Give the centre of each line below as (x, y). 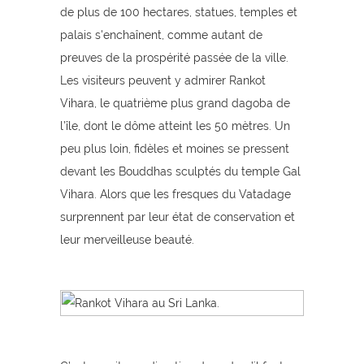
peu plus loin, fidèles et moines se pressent (175, 149)
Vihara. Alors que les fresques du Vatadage (175, 194)
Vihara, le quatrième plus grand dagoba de (175, 103)
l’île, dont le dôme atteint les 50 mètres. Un (175, 126)
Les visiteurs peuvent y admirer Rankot (163, 80)
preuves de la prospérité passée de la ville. (174, 58)
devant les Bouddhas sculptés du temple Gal (180, 171)
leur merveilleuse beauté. (127, 240)
